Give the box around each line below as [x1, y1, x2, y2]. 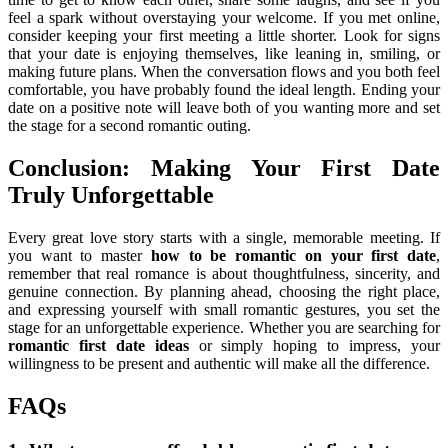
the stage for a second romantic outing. [8, 116, 251, 134]
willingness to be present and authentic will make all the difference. [8, 354, 430, 372]
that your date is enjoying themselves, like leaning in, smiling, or [8, 44, 440, 62]
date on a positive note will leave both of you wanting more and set [8, 98, 440, 116]
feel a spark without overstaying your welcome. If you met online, [8, 8, 440, 26]
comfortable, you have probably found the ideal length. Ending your [8, 80, 440, 98]
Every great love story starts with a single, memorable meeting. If [8, 228, 440, 246]
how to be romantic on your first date [150, 246, 437, 264]
